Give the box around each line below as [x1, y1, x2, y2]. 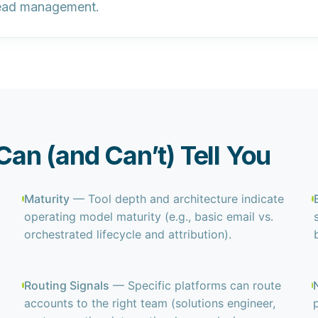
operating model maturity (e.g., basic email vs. [24, 209, 274, 224]
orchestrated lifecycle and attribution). [24, 227, 232, 241]
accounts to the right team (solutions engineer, [24, 296, 276, 310]
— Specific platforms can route [109, 278, 282, 292]
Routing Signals [24, 278, 110, 292]
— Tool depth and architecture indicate [70, 192, 285, 206]
